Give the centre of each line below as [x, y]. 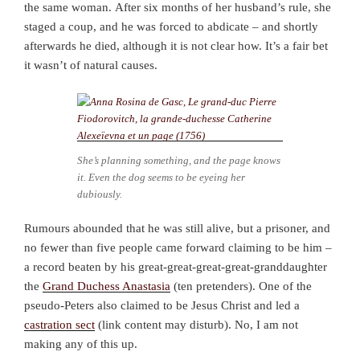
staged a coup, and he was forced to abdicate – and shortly [171, 27]
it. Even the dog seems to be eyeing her [161, 178]
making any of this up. [81, 344]
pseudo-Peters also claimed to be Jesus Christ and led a [162, 305]
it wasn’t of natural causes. [91, 65]
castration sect [59, 324]
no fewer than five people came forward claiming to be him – [178, 247]
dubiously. [100, 194]
